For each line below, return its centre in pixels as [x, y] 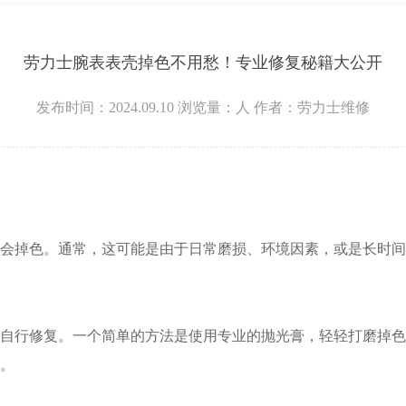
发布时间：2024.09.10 [105, 107]
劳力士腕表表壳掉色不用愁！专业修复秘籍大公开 [203, 62]
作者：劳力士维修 [312, 107]
